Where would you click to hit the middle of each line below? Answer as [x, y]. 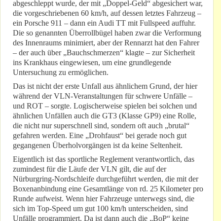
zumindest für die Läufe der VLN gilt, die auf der [90, 169]
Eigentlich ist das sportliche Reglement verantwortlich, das [104, 159]
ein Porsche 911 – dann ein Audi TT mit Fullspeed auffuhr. [104, 23]
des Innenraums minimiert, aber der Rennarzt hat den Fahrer [106, 43]
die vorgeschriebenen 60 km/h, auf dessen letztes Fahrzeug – [107, 13]
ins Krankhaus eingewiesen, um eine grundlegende [92, 63]
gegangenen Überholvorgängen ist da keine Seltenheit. [98, 146]
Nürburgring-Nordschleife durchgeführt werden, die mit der [106, 179]
